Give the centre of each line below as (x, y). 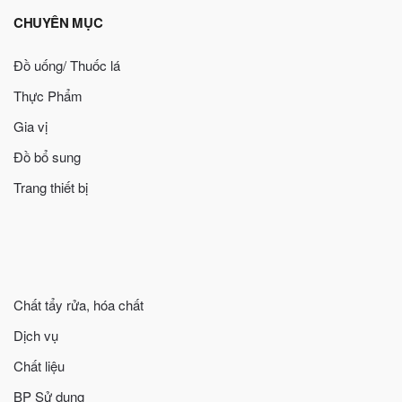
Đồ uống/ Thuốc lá (67, 65)
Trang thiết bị (51, 187)
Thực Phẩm (48, 95)
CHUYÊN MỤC (58, 22)
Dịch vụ (36, 335)
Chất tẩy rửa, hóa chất (79, 304)
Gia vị (31, 126)
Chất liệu (39, 365)
